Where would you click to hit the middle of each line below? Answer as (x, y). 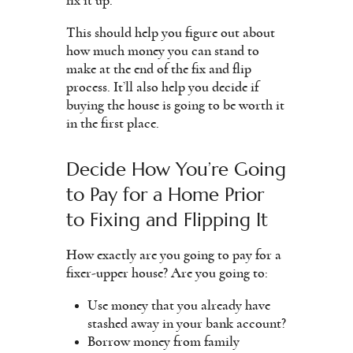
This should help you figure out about (171, 33)
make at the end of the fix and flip (159, 69)
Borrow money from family (163, 342)
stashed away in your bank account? (187, 323)
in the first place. (113, 123)
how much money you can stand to (163, 51)
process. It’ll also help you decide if (162, 87)
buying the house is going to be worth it (175, 105)
